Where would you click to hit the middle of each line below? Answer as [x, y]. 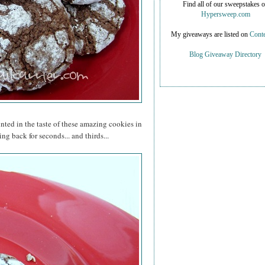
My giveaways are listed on [210, 35]
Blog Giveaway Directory [225, 55]
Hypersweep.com [225, 15]
